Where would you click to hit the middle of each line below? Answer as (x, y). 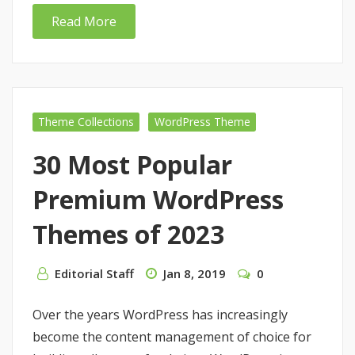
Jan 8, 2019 (195, 273)
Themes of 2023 (128, 234)
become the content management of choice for (172, 336)
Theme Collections (86, 121)
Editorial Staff (94, 273)
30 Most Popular (132, 164)
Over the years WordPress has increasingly (160, 314)
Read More (84, 21)
